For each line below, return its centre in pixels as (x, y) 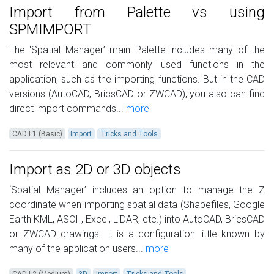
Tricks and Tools (129, 134)
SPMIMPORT (50, 30)
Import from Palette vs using (137, 13)
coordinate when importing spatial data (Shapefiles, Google (137, 205)
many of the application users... (76, 249)
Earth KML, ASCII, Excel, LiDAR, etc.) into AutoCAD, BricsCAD (137, 220)
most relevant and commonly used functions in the (137, 65)
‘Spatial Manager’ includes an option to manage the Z (137, 190)
